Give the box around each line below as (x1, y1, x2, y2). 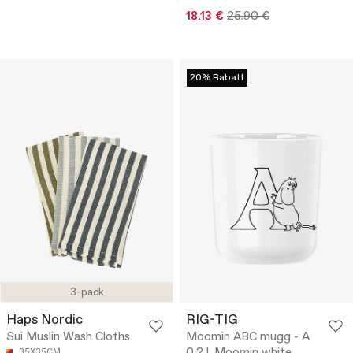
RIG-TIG (186, 311, 238, 330)
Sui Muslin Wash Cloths (6, 329, 130, 346)
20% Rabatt (190, 71, 244, 84)
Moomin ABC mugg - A (186, 329, 310, 346)
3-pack (69, 286, 104, 300)
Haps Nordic (6, 311, 83, 330)
